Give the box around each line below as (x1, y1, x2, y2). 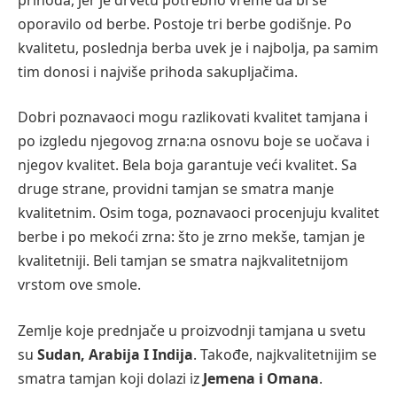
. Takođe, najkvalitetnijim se (193, 345, 377, 365)
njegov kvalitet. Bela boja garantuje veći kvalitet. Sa (18, 155, 357, 175)
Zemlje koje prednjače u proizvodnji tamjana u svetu (18, 321, 366, 341)
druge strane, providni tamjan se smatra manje (18, 179, 334, 199)
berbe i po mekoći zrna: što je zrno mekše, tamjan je (18, 227, 365, 247)
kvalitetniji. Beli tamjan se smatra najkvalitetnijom (18, 251, 348, 271)
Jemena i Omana (203, 369, 319, 389)
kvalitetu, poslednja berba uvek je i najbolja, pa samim (18, 37, 378, 58)
